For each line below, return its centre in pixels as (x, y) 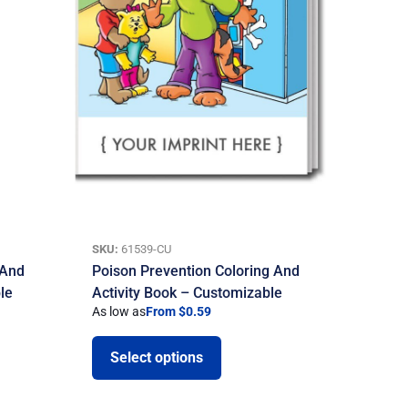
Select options (157, 358)
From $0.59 (179, 311)
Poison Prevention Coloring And (196, 270)
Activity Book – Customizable (188, 292)
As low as (119, 311)
